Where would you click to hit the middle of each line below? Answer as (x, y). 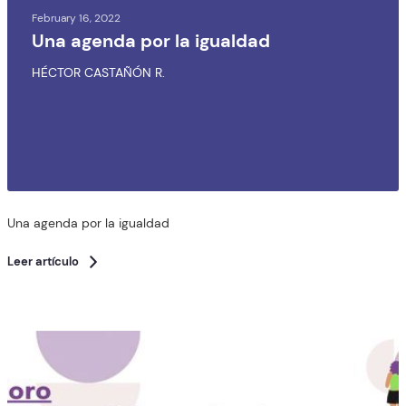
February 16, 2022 (76, 18)
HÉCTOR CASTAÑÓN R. (98, 72)
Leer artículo (43, 261)
